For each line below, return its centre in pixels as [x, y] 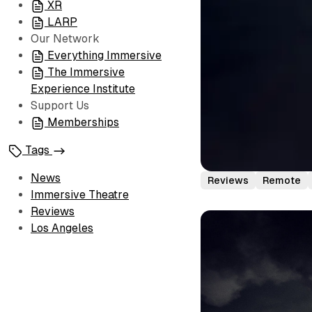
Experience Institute [83, 89]
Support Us [60, 106]
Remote [282, 180]
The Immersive [86, 72]
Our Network [65, 39]
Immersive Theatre [80, 195]
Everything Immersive [104, 55]
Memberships [83, 122]
